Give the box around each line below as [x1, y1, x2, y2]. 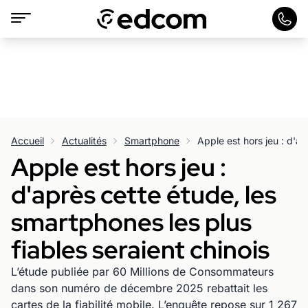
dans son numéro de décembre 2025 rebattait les [11, 281, 267, 295]
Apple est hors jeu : [11, 151, 226, 184]
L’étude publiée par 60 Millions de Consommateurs [11, 265, 274, 278]
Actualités [62, 135, 107, 146]
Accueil [11, 135, 44, 146]
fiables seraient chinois [11, 233, 269, 266]
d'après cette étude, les [11, 178, 276, 211]
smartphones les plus [11, 206, 252, 239]
